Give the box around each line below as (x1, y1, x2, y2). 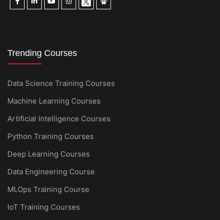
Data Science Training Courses (7, 79, 115, 88)
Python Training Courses (7, 132, 94, 141)
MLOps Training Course (7, 185, 89, 194)
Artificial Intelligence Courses (7, 114, 110, 123)
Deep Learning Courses (7, 149, 90, 159)
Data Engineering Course (7, 167, 95, 176)
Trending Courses (7, 48, 77, 58)
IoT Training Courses (7, 202, 80, 212)
